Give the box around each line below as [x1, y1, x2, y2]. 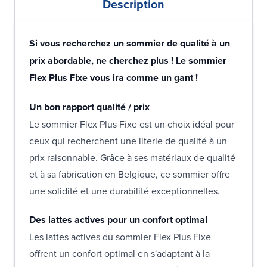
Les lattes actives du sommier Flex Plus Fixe [29, 229, 211, 243]
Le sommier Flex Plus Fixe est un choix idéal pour [29, 117, 234, 131]
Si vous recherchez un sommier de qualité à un [29, 36, 230, 50]
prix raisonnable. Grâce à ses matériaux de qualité [29, 150, 235, 164]
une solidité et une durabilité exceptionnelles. [29, 184, 220, 197]
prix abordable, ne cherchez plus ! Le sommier [29, 53, 226, 67]
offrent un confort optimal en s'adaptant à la [29, 246, 210, 260]
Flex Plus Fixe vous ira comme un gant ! [29, 70, 198, 85]
